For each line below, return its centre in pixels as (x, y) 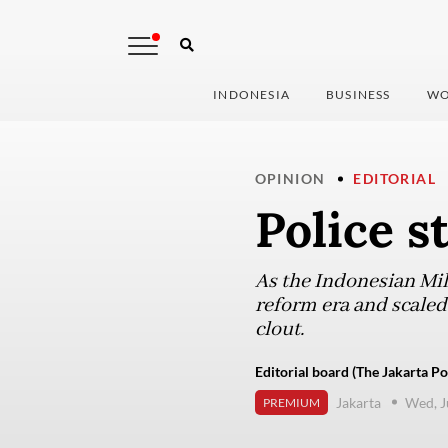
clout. (279, 330)
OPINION (290, 179)
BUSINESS (358, 95)
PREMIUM (291, 403)
